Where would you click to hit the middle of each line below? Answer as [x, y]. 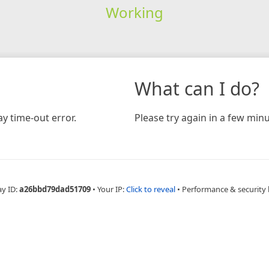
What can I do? [197, 88]
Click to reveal [150, 189]
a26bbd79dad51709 [55, 189]
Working [134, 12]
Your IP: [111, 189]
